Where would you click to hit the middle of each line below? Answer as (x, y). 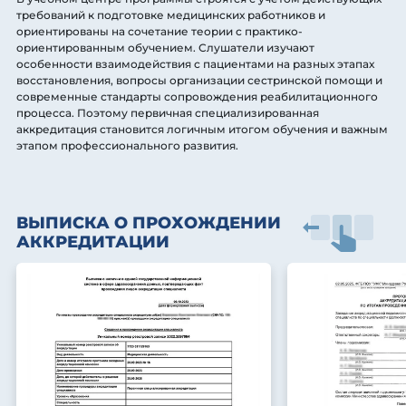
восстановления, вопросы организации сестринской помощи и (199, 80)
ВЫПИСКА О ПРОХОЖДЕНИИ (149, 222)
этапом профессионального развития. (127, 145)
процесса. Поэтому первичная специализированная (168, 112)
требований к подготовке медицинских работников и (171, 14)
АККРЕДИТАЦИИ (93, 242)
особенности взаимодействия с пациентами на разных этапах (195, 63)
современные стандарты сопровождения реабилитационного (197, 96)
